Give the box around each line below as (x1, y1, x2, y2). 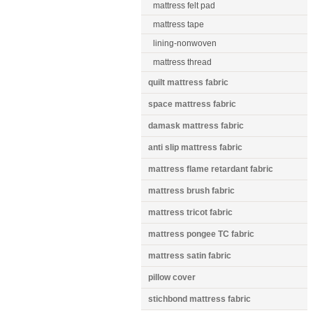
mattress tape (153, 20, 204, 29)
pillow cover (148, 272, 196, 282)
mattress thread (153, 57, 212, 67)
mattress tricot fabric (148, 208, 233, 217)
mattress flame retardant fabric (148, 164, 273, 174)
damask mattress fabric (148, 121, 244, 131)
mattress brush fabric (148, 186, 235, 196)
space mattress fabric (148, 99, 236, 109)
